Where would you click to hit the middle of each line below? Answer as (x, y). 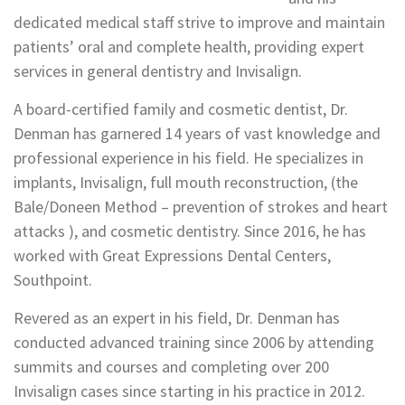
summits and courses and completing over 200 (171, 367)
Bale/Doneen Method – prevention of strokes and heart (201, 207)
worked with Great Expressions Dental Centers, (172, 255)
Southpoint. (53, 280)
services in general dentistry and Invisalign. (158, 71)
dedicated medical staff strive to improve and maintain (199, 22)
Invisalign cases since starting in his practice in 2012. (189, 391)
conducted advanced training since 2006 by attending (194, 342)
